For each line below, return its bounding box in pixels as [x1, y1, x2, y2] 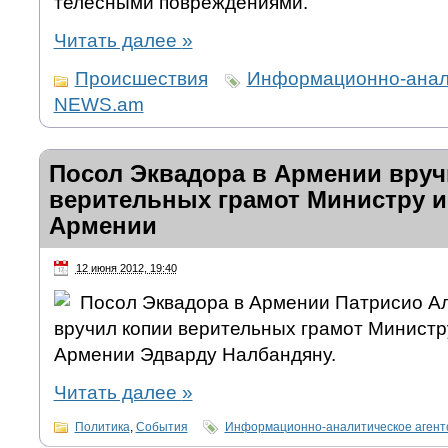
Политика [74, 419, 130, 434]
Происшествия [74, 68, 208, 90]
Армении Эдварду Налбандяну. [53, 343, 336, 365]
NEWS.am [53, 94, 144, 116]
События [135, 419, 188, 434]
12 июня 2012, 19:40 [75, 262, 177, 275]
